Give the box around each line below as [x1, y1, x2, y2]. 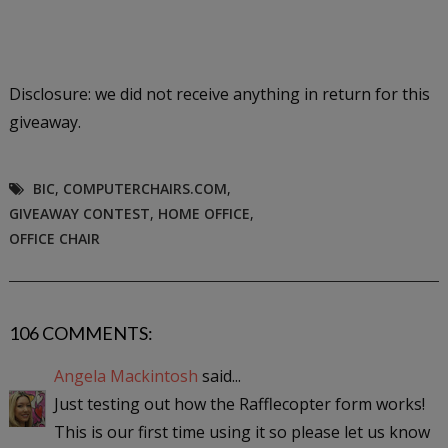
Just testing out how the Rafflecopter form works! [53, 392, 425, 415]
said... [197, 364, 241, 387]
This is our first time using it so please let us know [53, 420, 430, 443]
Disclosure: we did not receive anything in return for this [8, 82, 430, 105]
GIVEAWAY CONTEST [8, 203, 150, 223]
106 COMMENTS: [8, 321, 153, 344]
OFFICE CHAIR [8, 228, 100, 248]
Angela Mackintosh [53, 364, 198, 387]
